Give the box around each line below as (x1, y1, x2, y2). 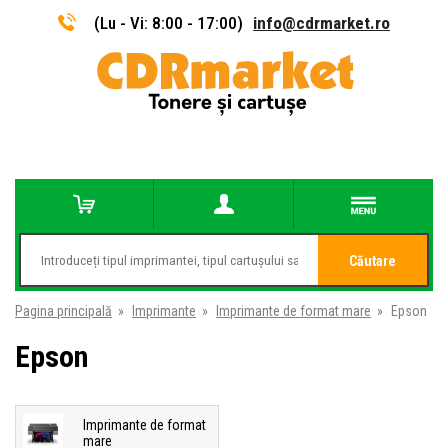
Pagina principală (15, 303, 112, 319)
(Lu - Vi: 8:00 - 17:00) (94, 12, 243, 33)
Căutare (349, 253, 396, 269)
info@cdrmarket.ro (253, 12, 390, 33)
